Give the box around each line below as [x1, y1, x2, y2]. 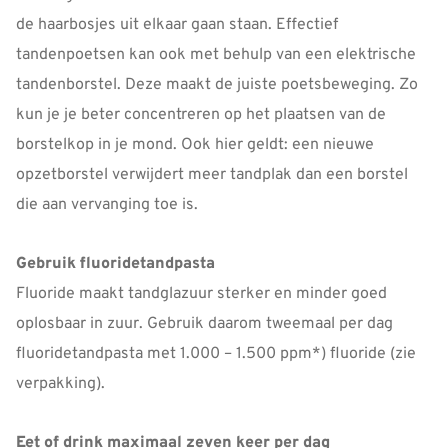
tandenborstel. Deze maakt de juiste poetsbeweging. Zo [16, 75, 418, 96]
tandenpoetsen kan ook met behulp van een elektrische [16, 45, 416, 66]
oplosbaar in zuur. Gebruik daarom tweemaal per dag [16, 313, 397, 334]
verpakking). [16, 373, 105, 394]
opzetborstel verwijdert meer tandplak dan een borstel [16, 165, 408, 186]
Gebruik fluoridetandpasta [16, 253, 215, 274]
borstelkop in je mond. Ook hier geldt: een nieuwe [16, 135, 374, 156]
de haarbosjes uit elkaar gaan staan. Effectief [16, 15, 338, 36]
